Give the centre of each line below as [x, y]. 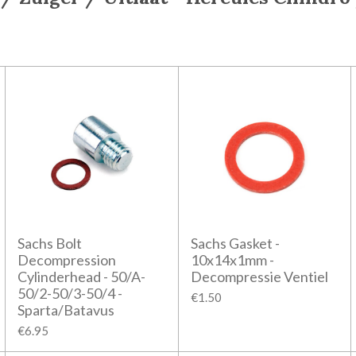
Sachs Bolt [50, 243]
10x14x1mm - [232, 259]
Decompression [67, 259]
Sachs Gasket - [235, 243]
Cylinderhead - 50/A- [82, 276]
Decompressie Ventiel [259, 276]
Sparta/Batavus [66, 310]
